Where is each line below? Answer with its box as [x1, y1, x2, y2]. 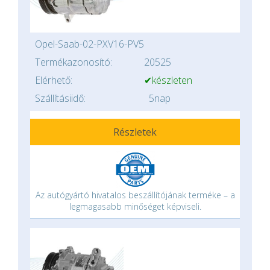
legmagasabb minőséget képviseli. [69, 201, 201, 212]
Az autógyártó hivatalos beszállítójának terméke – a [35, 189, 235, 201]
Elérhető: [35, 74, 72, 87]
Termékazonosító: [35, 55, 112, 69]
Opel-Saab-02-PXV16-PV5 [35, 37, 144, 51]
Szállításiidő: [35, 92, 86, 105]
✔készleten [144, 74, 192, 87]
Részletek [113, 125, 157, 139]
